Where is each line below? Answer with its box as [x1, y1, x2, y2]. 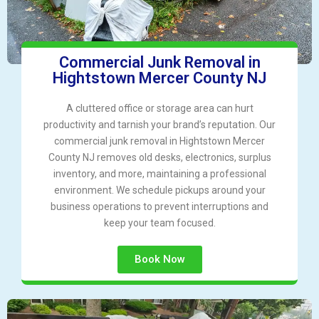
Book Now [134, 253, 185, 266]
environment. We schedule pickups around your [53, 184, 266, 197]
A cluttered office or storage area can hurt [66, 103, 253, 115]
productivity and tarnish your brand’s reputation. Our [43, 119, 276, 131]
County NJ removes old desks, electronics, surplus [48, 152, 271, 164]
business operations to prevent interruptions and [51, 201, 268, 213]
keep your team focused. [103, 217, 216, 229]
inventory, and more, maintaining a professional [53, 168, 266, 180]
